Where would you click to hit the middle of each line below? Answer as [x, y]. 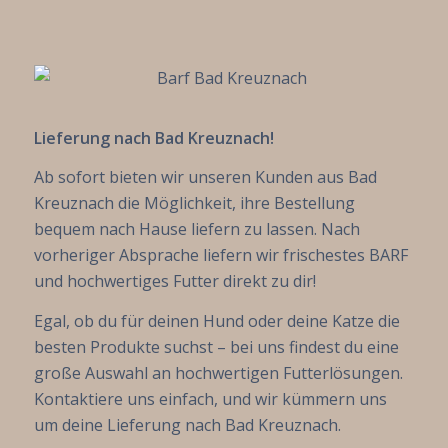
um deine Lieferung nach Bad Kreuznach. [187, 424]
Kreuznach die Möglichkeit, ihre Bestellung [194, 203]
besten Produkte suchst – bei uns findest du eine [216, 346]
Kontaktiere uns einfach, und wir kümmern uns [210, 398]
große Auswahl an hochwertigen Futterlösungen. [218, 372]
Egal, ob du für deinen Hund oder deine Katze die [216, 320]
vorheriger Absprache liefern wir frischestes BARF [220, 255]
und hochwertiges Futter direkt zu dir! [174, 281]
